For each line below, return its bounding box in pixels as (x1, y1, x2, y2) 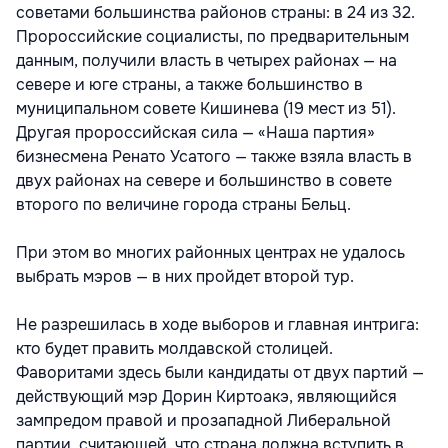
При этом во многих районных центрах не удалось (16, 242, 405, 264)
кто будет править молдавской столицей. (16, 338, 333, 360)
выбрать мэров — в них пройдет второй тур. (16, 266, 354, 288)
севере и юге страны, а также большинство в (16, 74, 363, 96)
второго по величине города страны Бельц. (16, 194, 351, 216)
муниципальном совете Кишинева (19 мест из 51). (16, 98, 396, 120)
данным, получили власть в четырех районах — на (16, 50, 397, 72)
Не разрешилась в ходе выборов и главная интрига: (16, 314, 419, 336)
